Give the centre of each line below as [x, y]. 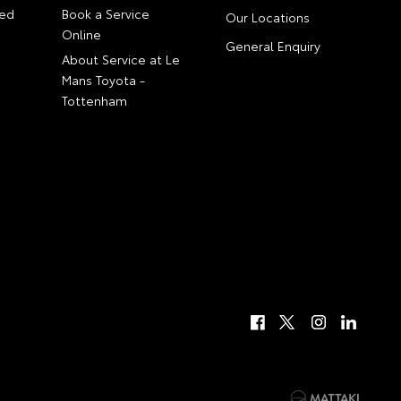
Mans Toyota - [104, 80]
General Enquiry [273, 46]
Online [82, 34]
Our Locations [268, 17]
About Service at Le [121, 59]
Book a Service [106, 13]
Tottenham [95, 100]
